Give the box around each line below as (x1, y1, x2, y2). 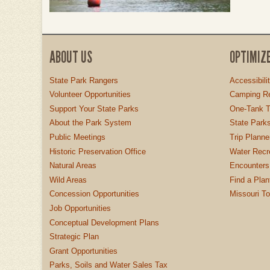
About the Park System (49, 118, 131, 128)
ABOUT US (49, 48, 92, 66)
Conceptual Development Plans (49, 218, 159, 227)
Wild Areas (49, 175, 87, 184)
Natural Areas (49, 161, 96, 171)
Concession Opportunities (49, 189, 139, 199)
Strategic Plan (49, 232, 99, 242)
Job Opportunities (49, 203, 111, 213)
